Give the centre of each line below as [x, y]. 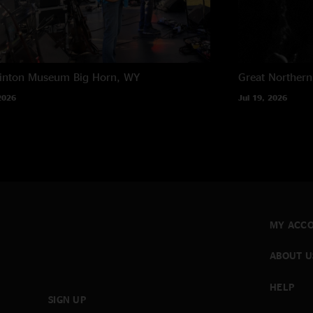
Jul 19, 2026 [263, 97]
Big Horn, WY [106, 77]
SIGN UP [67, 300]
